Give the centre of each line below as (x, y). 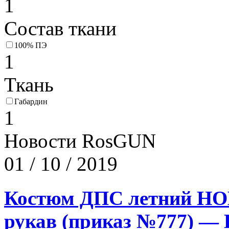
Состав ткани (60, 29)
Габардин (31, 102)
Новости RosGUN (80, 141)
